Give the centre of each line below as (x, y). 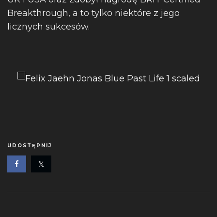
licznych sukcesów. (48, 27)
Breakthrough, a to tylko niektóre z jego (93, 13)
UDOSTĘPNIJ (30, 146)
